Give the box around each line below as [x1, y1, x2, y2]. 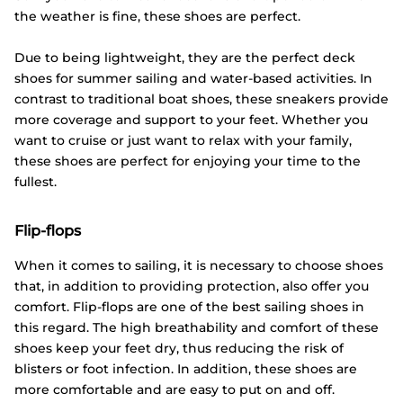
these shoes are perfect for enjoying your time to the [14, 152, 361, 169]
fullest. [14, 173, 57, 190]
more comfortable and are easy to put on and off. [14, 381, 335, 398]
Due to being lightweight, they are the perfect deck [14, 49, 355, 66]
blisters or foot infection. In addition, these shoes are [14, 360, 357, 377]
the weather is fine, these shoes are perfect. [14, 8, 300, 25]
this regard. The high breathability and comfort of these [14, 318, 379, 336]
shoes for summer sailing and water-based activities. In [14, 69, 372, 86]
